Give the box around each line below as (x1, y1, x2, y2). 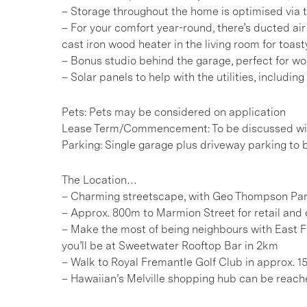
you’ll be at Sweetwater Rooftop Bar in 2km (62, 239, 278, 252)
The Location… (62, 173, 137, 186)
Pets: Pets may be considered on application (62, 106, 286, 119)
